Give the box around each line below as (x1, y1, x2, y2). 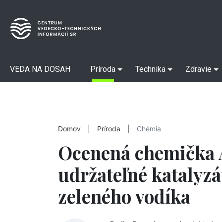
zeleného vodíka (58, 184, 190, 208)
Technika (135, 64, 166, 74)
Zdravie (185, 64, 212, 74)
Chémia (137, 125, 161, 133)
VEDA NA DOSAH (10, 64, 70, 74)
